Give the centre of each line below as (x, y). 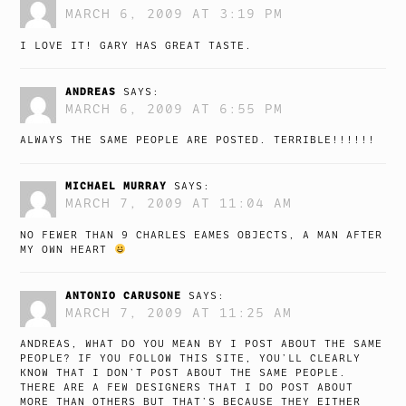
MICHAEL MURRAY (116, 186)
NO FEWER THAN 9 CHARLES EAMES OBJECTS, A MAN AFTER (202, 235)
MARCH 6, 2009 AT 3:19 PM (174, 14)
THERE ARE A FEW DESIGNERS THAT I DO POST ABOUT (187, 388)
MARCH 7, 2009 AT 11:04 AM (179, 203)
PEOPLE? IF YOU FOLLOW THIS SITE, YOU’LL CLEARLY (191, 359)
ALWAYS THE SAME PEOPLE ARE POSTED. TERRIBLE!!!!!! (198, 140)
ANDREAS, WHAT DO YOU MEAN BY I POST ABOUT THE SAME (202, 344)
